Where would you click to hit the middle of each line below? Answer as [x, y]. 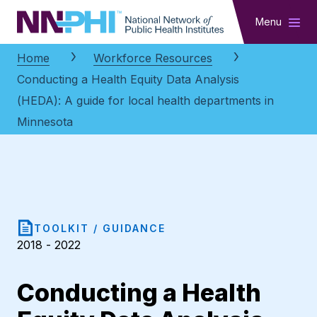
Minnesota [45, 122]
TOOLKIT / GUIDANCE [100, 228]
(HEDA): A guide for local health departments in [145, 101]
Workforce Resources [153, 58]
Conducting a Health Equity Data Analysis [128, 80]
